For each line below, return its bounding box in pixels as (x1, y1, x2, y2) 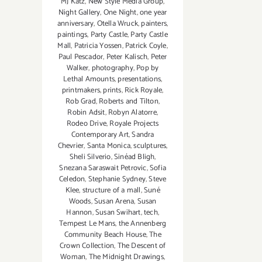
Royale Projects (109, 118, 159, 130)
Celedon (58, 173, 85, 186)
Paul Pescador (58, 51, 104, 64)
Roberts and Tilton (99, 95, 158, 108)
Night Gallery (58, 6, 101, 19)
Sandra (132, 129, 154, 142)
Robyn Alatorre (108, 106, 157, 119)
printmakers (61, 84, 101, 97)
